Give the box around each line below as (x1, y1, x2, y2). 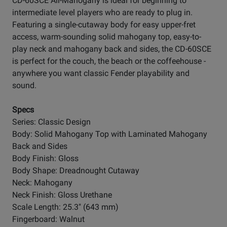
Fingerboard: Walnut (12, 214, 85, 224)
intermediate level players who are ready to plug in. (12, 8, 193, 18)
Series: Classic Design (12, 117, 91, 127)
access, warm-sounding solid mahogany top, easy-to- (12, 32, 201, 42)
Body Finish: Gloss (12, 154, 79, 164)
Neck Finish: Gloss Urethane (12, 190, 112, 200)
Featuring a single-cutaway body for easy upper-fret (12, 20, 196, 30)
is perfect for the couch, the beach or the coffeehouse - (12, 56, 206, 66)
